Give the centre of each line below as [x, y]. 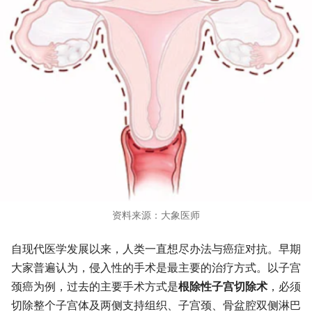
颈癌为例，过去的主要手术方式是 [95, 287]
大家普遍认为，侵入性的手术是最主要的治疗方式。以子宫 [156, 268]
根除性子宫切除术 [223, 287]
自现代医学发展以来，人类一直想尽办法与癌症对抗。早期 [156, 249]
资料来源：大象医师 [156, 215]
